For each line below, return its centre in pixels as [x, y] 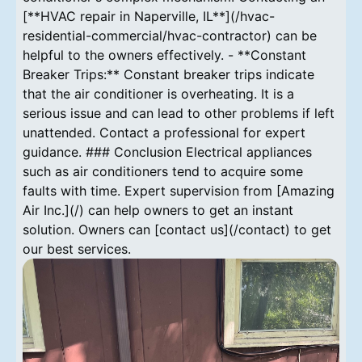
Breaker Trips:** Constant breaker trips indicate [168, 74]
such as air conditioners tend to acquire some [163, 171]
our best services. [77, 248]
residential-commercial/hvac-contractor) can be [170, 35]
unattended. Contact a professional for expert [164, 132]
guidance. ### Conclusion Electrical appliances [167, 152]
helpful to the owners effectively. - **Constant [164, 55]
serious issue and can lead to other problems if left [179, 113]
